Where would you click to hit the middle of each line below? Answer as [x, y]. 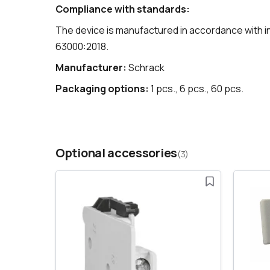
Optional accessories [116, 153]
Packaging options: [102, 89]
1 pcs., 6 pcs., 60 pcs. [196, 89]
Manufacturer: [91, 68]
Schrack [146, 68]
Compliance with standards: [123, 9]
